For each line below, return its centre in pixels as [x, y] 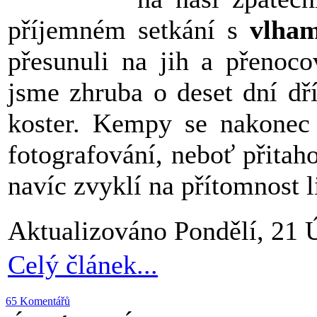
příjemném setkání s [129, 30]
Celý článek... [83, 265]
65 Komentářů [38, 301]
